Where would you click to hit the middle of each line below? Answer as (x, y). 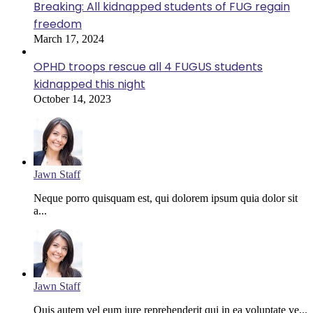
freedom (58, 24)
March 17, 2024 (69, 39)
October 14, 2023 (72, 99)
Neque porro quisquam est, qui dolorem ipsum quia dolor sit (166, 198)
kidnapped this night (89, 85)
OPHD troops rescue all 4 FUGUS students (148, 67)
